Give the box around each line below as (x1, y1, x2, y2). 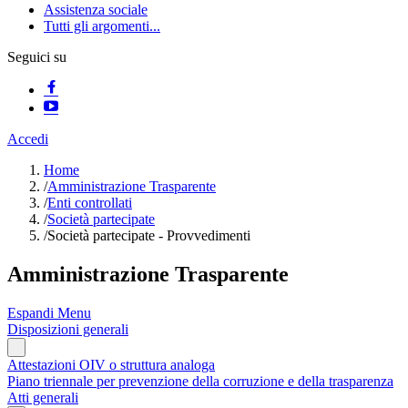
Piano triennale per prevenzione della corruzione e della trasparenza (7, 373, 393, 390)
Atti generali (7, 390, 78, 406)
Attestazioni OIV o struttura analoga (7, 357, 215, 373)
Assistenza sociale (44, 2, 148, 18)
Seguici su (7, 49, 66, 66)
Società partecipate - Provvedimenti (47, 228, 250, 244)
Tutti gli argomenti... (44, 18, 160, 35)
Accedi (7, 131, 48, 148)
